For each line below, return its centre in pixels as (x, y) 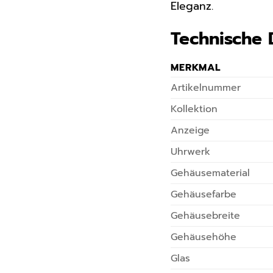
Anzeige (190, 131)
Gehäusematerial (211, 173)
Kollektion (194, 109)
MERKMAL (196, 68)
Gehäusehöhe (204, 237)
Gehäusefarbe (204, 195)
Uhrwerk (191, 152)
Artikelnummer (206, 88)
